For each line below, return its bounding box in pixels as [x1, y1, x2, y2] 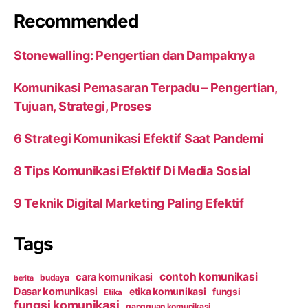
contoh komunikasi [159, 270, 258, 284]
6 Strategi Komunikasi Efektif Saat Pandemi [14, 131, 264, 146]
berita [14, 274, 34, 283]
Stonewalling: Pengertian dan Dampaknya [14, 48, 255, 63]
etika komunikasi [129, 285, 206, 298]
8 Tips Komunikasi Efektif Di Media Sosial [14, 164, 251, 179]
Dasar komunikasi [14, 285, 98, 298]
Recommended [14, 10, 140, 32]
